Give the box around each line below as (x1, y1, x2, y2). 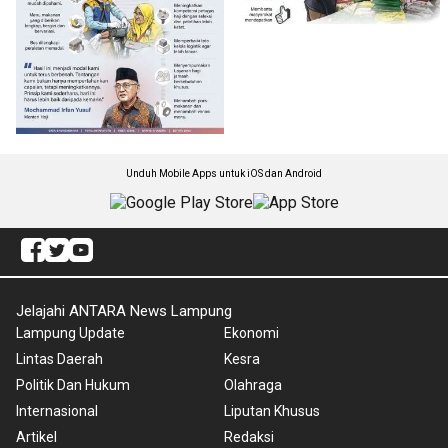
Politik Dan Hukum (16, 377, 130, 394)
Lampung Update (16, 325, 125, 342)
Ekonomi (224, 325, 279, 342)
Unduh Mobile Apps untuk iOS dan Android (126, 168, 322, 180)
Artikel (16, 429, 57, 446)
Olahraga (224, 377, 282, 394)
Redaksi (224, 429, 274, 446)
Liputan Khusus (224, 403, 320, 420)
